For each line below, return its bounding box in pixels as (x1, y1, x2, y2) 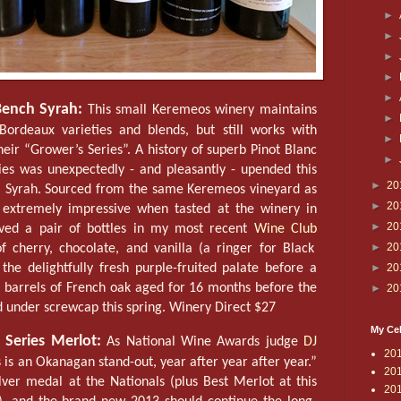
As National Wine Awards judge (100, 334, 304, 349)
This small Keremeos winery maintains (82, 103, 318, 118)
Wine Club (253, 222, 318, 237)
